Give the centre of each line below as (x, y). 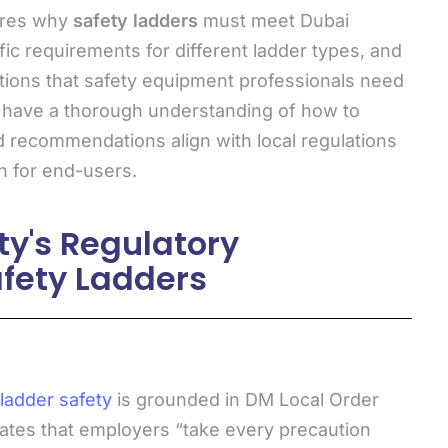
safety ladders (135, 20)
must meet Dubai (273, 20)
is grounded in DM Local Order (245, 399)
